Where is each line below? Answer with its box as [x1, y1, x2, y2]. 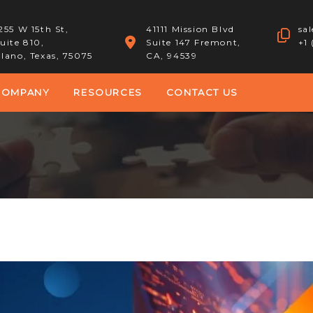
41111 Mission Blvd [146, 24, 235, 34]
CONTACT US [166, 87, 238, 98]
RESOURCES [73, 87, 143, 98]
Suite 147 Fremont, [146, 37, 241, 48]
